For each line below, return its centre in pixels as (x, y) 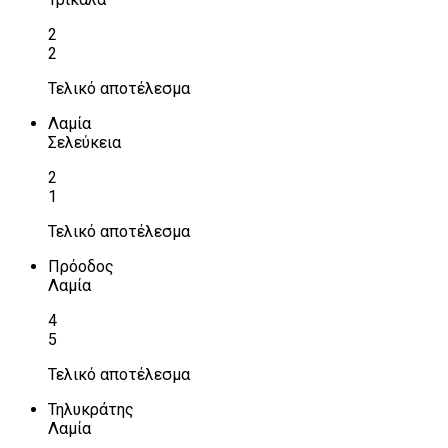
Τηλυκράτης (91, 409)
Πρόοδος (81, 266)
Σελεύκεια (84, 142)
